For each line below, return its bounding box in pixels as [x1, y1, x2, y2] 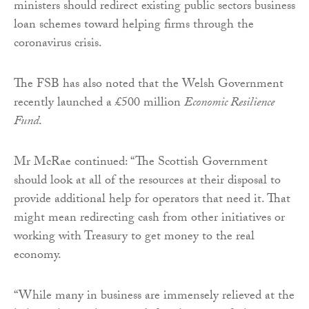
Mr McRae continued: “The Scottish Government [14, 152, 268, 174]
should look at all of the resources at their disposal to [14, 170, 281, 192]
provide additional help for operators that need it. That [14, 189, 290, 211]
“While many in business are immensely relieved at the [14, 286, 295, 308]
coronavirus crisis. [14, 33, 102, 55]
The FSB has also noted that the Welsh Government [14, 74, 283, 96]
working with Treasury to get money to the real [14, 226, 255, 248]
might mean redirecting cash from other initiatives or [14, 208, 285, 230]
